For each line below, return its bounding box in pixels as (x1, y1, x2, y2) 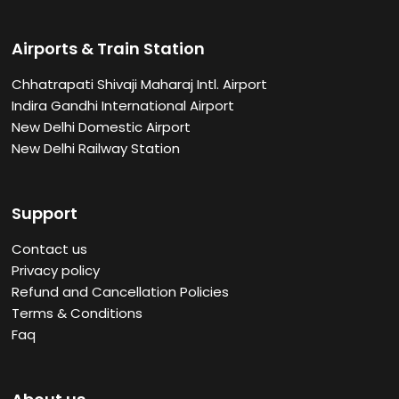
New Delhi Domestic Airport (12, 118, 191, 137)
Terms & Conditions (12, 304, 143, 323)
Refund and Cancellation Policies (12, 282, 230, 302)
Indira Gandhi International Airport (12, 96, 235, 116)
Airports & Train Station (12, 37, 206, 61)
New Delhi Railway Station (12, 139, 181, 159)
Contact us (12, 240, 88, 259)
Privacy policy (12, 261, 101, 281)
